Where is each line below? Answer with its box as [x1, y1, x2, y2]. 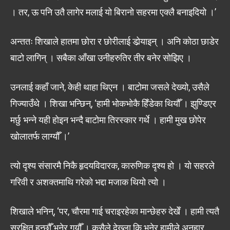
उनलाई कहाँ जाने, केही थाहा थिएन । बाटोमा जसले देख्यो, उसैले [10, 81, 209, 92]
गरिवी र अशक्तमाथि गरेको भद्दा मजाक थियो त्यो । [10, 176, 166, 187]
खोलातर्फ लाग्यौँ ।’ [10, 130, 69, 142]
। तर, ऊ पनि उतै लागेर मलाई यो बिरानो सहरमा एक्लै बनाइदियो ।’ [10, 6, 216, 17]
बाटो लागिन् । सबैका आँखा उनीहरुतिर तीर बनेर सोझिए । [10, 52, 191, 63]
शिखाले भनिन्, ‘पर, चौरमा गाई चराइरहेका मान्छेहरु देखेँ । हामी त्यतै [10, 205, 219, 217]
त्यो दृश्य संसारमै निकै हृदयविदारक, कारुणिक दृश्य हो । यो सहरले [10, 160, 215, 171]
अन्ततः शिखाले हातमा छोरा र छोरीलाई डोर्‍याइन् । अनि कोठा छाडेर [10, 35, 219, 47]
